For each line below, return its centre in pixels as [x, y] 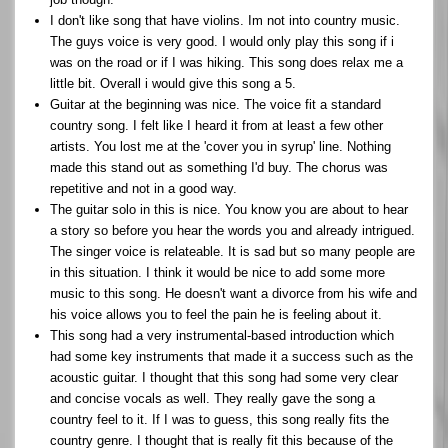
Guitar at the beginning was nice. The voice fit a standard [215, 104]
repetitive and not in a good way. [143, 188]
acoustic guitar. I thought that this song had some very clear [224, 377]
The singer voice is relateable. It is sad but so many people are [232, 251]
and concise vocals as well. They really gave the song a [212, 398]
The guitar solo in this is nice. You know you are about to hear [229, 209]
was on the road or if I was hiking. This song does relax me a [226, 62]
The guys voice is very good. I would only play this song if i [222, 41]
